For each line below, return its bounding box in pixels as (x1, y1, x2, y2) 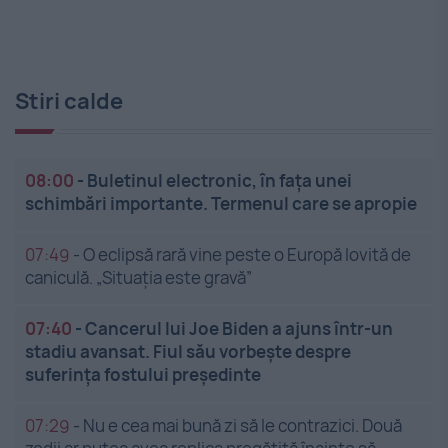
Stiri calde (15, 86, 123, 117)
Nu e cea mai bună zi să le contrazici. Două (83, 414, 402, 438)
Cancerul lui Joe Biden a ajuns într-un (85, 317, 393, 341)
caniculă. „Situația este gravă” (25, 266, 252, 290)
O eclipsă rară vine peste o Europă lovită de (83, 243, 411, 267)
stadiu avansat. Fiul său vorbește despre (25, 340, 351, 364)
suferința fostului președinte (25, 363, 261, 387)
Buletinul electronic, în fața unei (87, 169, 352, 193)
